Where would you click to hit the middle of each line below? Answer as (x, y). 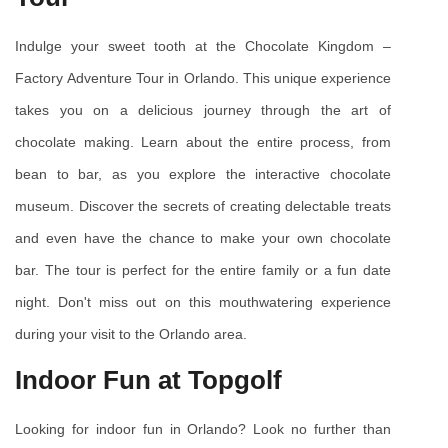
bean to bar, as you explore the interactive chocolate (203, 174)
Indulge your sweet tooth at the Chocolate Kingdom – (203, 46)
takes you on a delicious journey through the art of (203, 110)
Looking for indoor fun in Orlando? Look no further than (203, 429)
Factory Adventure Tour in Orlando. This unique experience (203, 78)
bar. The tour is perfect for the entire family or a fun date (203, 270)
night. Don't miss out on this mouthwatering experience (203, 302)
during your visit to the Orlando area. (131, 334)
